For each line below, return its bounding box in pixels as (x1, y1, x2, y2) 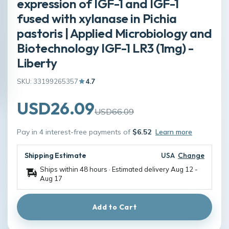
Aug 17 (40, 174, 62, 182)
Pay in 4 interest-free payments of (17, 127, 132, 136)
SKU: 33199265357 (17, 77, 78, 85)
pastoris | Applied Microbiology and (17, 25, 212, 41)
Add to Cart (92, 202, 137, 212)
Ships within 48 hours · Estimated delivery (40, 165, 171, 173)
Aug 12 (171, 165, 193, 173)
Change (178, 150, 204, 160)
